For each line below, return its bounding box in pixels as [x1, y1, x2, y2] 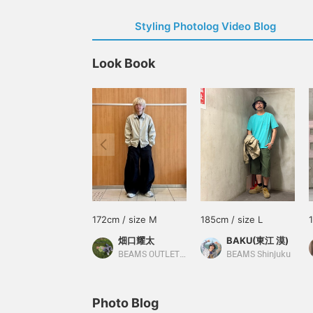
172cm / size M [92, 214, 157, 225]
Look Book [92, 56, 155, 71]
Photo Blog [92, 296, 159, 310]
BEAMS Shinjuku [226, 250, 291, 259]
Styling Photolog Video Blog [135, 20, 276, 33]
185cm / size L [201, 214, 263, 225]
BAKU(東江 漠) [226, 235, 289, 246]
